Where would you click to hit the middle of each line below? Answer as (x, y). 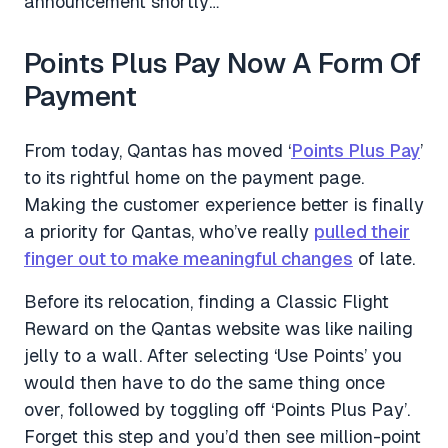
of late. (384, 258)
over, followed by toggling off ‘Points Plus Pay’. (217, 409)
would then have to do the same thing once (204, 382)
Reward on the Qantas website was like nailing (218, 328)
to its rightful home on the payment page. (194, 177)
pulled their (362, 231)
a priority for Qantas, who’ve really (169, 231)
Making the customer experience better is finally (224, 204)
